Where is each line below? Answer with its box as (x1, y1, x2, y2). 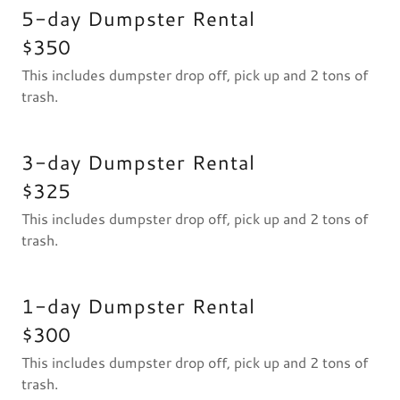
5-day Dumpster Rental (21, 4, 255, 32)
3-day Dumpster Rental (21, 148, 255, 176)
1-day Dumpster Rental (21, 292, 255, 320)
